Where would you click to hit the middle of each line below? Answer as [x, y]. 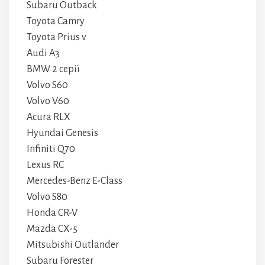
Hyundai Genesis [62, 133]
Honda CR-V [52, 213]
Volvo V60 [48, 101]
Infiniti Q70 [51, 149]
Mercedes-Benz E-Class [75, 181]
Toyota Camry [56, 21]
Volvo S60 [47, 85]
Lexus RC [45, 165]
